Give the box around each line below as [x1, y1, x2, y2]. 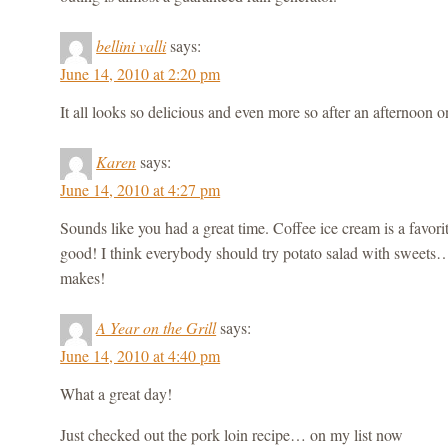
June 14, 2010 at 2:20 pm [60, 62, 221, 84]
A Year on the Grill [96, 316, 217, 338]
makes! [60, 266, 106, 288]
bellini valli [96, 34, 167, 56]
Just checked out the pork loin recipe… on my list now [60, 423, 404, 445]
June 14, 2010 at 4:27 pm [60, 178, 221, 200]
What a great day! [60, 382, 173, 404]
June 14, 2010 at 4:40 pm [60, 344, 221, 366]
